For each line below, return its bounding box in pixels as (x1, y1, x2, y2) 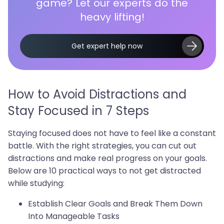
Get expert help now (71, 41, 142, 51)
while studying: (8, 177, 64, 189)
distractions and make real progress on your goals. (8, 152, 207, 164)
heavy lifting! (79, 10, 144, 24)
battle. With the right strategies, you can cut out (8, 140, 196, 151)
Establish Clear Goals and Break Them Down (28, 198, 202, 209)
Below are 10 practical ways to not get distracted (8, 165, 201, 176)
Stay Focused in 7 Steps (8, 102, 149, 119)
